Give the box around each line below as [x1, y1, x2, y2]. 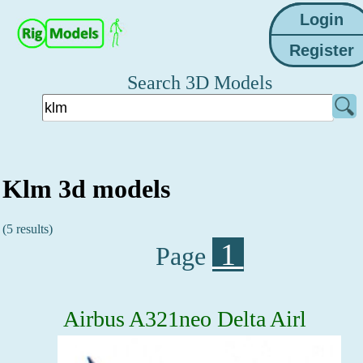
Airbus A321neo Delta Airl [63, 305, 306, 331]
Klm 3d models [2, 174, 170, 204]
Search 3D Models [126, 72, 272, 93]
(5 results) [2, 221, 53, 236]
